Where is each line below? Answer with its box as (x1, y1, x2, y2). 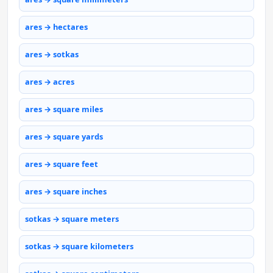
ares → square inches (25, 186, 107, 197)
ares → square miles (25, 104, 103, 115)
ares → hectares (25, 21, 88, 33)
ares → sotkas (25, 49, 79, 60)
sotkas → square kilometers (25, 241, 133, 252)
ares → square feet (25, 158, 98, 170)
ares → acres (25, 76, 74, 88)
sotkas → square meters (25, 213, 119, 225)
